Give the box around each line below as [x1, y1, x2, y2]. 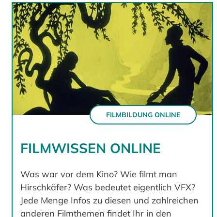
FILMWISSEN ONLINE [20, 139, 161, 157]
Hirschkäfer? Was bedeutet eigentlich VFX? [20, 182, 195, 193]
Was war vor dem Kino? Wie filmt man [20, 169, 177, 180]
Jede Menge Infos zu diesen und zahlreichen [20, 195, 199, 206]
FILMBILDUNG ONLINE [106, 110, 180, 119]
